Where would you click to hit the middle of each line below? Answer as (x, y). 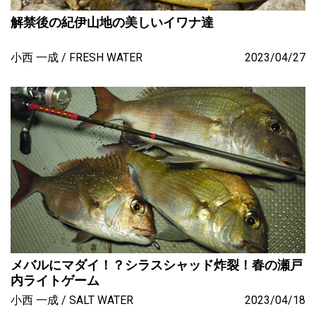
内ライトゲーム (55, 280)
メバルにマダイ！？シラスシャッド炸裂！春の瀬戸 (157, 265)
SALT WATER (101, 300)
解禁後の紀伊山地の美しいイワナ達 (112, 23)
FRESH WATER (105, 58)
